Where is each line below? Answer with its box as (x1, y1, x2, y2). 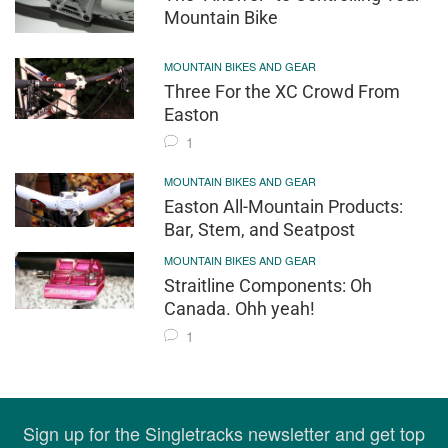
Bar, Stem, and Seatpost (164, 218, 356, 240)
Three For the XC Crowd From (164, 80, 401, 102)
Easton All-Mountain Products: (164, 195, 404, 217)
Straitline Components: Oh (164, 274, 373, 296)
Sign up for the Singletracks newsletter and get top (23, 419, 425, 446)
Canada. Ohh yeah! (164, 297, 316, 319)
